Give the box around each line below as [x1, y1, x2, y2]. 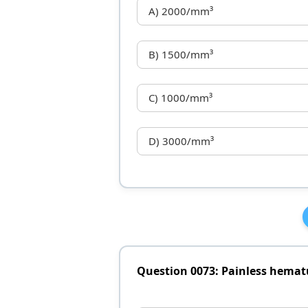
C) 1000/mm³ [148, 91, 212, 105]
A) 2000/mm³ [148, 4, 213, 19]
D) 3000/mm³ [148, 134, 214, 148]
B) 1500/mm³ [148, 47, 213, 62]
